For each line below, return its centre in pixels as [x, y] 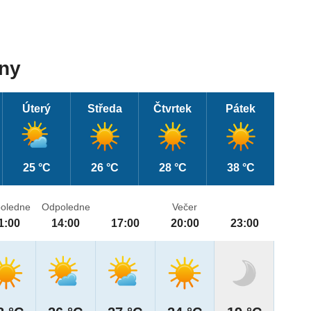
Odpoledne [66, 207]
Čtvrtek [173, 109]
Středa [104, 109]
